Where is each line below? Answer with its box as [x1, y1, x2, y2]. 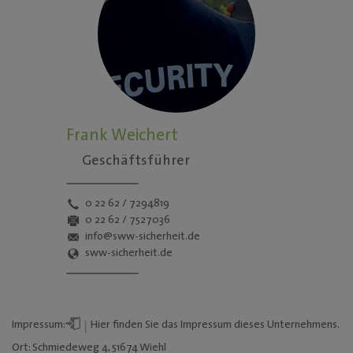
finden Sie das [113, 319, 178, 331]
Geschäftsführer [82, 154, 190, 169]
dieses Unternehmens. [232, 319, 340, 331]
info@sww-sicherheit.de [85, 231, 200, 243]
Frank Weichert [66, 128, 178, 144]
